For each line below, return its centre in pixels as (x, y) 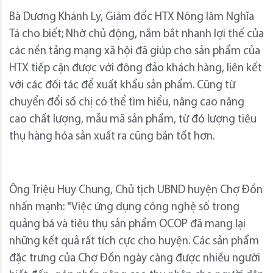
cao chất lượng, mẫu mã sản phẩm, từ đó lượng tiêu (133, 119)
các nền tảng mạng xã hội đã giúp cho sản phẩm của (135, 51)
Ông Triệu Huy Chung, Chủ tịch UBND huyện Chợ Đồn (136, 190)
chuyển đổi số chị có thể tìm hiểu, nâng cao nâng (127, 102)
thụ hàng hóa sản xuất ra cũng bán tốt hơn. (112, 136)
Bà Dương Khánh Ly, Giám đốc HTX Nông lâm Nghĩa (132, 17)
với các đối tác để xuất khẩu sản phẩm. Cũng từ (122, 85)
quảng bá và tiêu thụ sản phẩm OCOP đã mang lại (127, 224)
